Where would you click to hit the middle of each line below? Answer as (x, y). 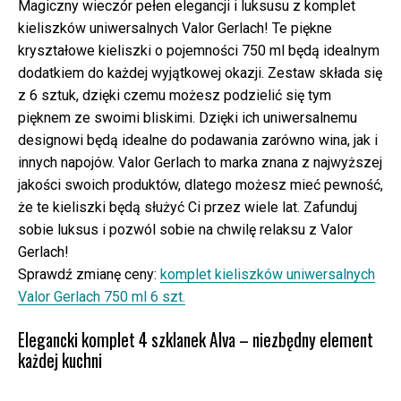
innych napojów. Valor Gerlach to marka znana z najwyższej (200, 163)
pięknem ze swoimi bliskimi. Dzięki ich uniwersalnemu (188, 118)
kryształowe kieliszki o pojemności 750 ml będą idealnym (199, 51)
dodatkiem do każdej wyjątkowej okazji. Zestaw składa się (200, 73)
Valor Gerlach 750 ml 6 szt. (102, 297)
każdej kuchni (60, 361)
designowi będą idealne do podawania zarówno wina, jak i (198, 141)
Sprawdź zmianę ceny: (89, 275)
